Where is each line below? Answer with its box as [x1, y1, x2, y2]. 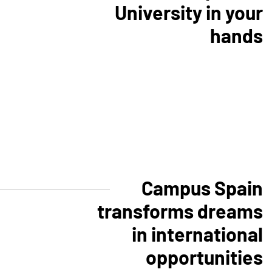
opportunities [146, 245, 263, 268]
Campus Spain [141, 176, 263, 199]
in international [132, 222, 263, 245]
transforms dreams [97, 199, 263, 222]
